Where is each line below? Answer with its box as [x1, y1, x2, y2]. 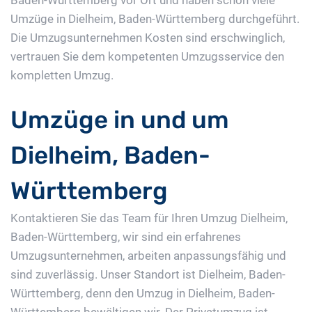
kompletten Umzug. [10, 68, 114, 83]
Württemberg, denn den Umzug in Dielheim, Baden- [10, 286, 275, 301]
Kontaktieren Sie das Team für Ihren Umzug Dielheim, [10, 211, 288, 226]
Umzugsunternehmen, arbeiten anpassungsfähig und [10, 249, 286, 263]
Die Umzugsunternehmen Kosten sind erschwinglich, [10, 31, 285, 45]
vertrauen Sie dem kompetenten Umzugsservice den [10, 49, 284, 64]
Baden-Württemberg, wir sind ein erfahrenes [10, 230, 241, 244]
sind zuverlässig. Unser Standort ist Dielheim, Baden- [10, 267, 286, 282]
